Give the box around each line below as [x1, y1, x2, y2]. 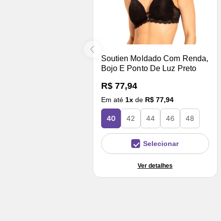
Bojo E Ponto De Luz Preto [101, 64, 196, 73]
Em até [101, 96, 123, 104]
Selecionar [143, 140, 179, 147]
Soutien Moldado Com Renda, [101, 54, 209, 63]
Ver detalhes [137, 162, 173, 169]
